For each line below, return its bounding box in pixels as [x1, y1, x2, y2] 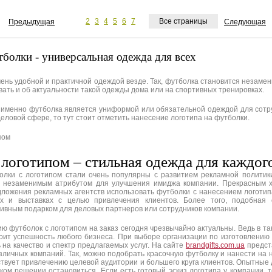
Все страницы [159, 17, 208, 25]
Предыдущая [8, 18, 55, 26]
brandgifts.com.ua [185, 241, 245, 250]
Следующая [224, 18, 266, 26]
